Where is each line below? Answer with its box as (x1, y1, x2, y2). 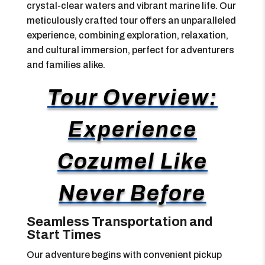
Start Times (26, 228, 101, 242)
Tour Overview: (47, 86, 218, 109)
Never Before (59, 182, 206, 205)
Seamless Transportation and (26, 215, 213, 229)
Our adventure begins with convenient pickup (26, 250, 222, 260)
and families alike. (26, 60, 105, 70)
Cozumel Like (57, 150, 208, 173)
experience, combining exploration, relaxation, (26, 30, 228, 40)
